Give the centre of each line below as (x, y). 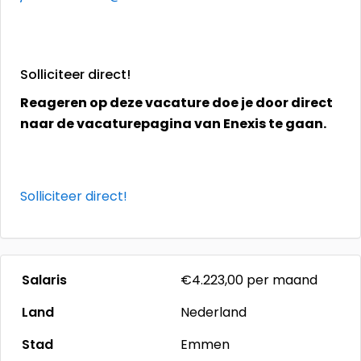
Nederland (214, 312)
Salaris (44, 280)
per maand (280, 280)
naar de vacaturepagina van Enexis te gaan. (173, 124)
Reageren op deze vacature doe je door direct (176, 103)
